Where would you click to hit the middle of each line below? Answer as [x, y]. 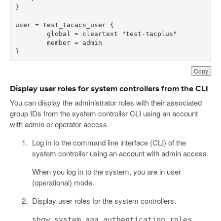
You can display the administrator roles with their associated [106, 103]
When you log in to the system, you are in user [106, 172]
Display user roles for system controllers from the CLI [109, 89]
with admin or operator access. [59, 124]
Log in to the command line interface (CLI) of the [109, 143]
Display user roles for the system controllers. [104, 201]
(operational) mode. [63, 183]
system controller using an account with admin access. [120, 153]
